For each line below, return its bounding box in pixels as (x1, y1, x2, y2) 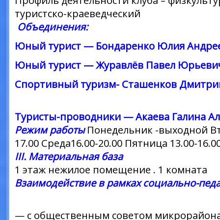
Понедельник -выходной (84, 123, 210, 137)
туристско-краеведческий (15, 7, 140, 20)
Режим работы (15, 123, 84, 137)
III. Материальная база (15, 150, 125, 163)
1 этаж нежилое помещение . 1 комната (15, 163, 207, 176)
